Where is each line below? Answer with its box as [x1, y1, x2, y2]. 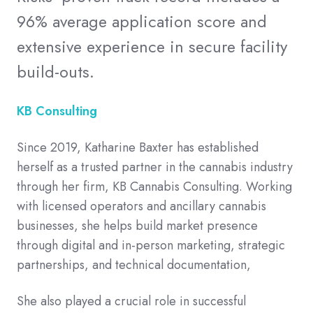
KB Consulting [17, 102, 97, 121]
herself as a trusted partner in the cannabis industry [17, 158, 293, 177]
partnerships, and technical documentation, [17, 256, 254, 275]
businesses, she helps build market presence [17, 217, 258, 235]
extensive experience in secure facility [17, 35, 287, 59]
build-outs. [17, 60, 94, 85]
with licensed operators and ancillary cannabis [17, 197, 266, 216]
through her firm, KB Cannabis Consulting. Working [17, 177, 292, 196]
